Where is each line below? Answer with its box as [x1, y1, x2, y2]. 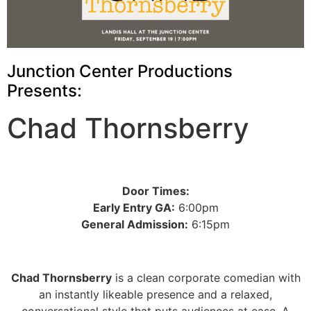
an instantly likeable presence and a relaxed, [39, 287, 272, 302]
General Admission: [81, 217, 188, 232]
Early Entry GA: [92, 201, 175, 215]
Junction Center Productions [7, 60, 233, 81]
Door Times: [121, 184, 190, 199]
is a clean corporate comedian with [111, 271, 301, 285]
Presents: [7, 80, 82, 101]
